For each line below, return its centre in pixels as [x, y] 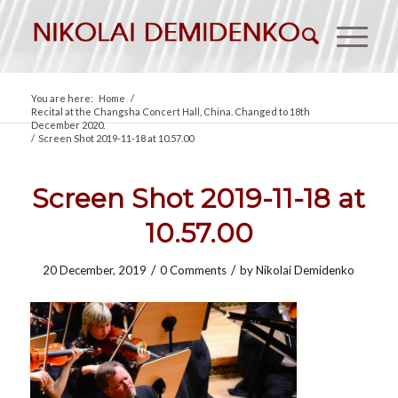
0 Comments [194, 270]
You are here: [62, 98]
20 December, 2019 [95, 270]
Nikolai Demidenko [306, 270]
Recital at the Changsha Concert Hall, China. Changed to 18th [170, 111]
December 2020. [68, 125]
